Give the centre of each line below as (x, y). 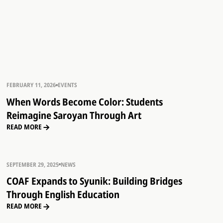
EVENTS (67, 85)
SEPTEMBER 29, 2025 (32, 164)
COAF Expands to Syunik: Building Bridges (94, 181)
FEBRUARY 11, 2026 (31, 85)
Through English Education (63, 195)
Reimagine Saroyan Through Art (74, 115)
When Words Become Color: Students (84, 102)
